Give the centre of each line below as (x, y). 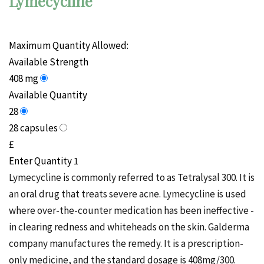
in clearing (32, 227)
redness (72, 227)
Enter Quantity (40, 161)
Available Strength (49, 62)
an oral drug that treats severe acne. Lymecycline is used (128, 194)
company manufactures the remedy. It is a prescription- (126, 243)
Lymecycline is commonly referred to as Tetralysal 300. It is (132, 177)
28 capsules (34, 128)
